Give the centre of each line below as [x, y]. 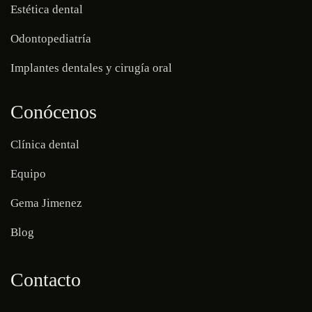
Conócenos [54, 111]
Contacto [46, 279]
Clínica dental [45, 144]
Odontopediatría [51, 38]
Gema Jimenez [46, 203]
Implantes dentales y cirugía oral [91, 68]
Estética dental [47, 9]
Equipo [28, 173]
